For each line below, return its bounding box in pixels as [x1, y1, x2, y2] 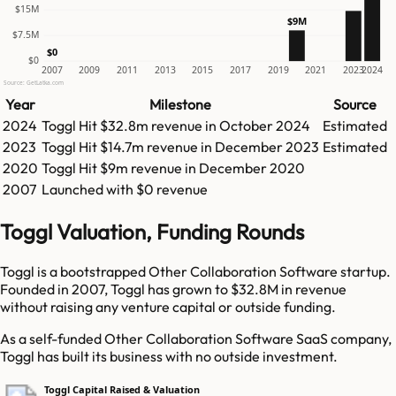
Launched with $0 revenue [42, 180, 208, 199]
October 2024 [219, 117, 310, 135]
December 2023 [215, 138, 319, 156]
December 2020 [199, 159, 305, 178]
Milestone [149, 95, 211, 114]
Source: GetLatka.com [3, 79, 64, 88]
